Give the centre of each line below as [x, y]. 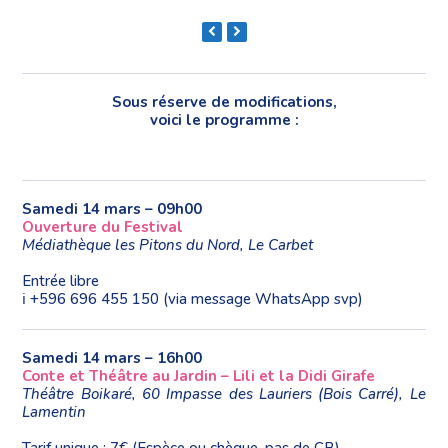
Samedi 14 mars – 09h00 [112, 208]
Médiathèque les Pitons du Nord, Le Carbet [168, 244]
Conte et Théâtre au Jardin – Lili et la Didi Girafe [199, 375]
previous [236, 31]
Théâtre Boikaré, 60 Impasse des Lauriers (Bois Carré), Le [224, 393]
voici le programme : [224, 119]
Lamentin [54, 411]
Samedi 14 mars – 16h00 [112, 357]
